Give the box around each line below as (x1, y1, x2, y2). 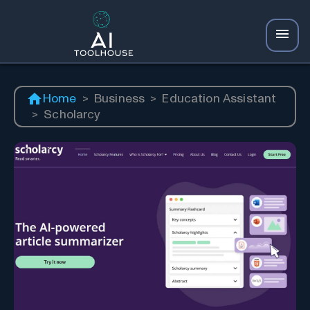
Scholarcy (44, 109, 101, 121)
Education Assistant (162, 93, 277, 105)
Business (93, 93, 145, 105)
